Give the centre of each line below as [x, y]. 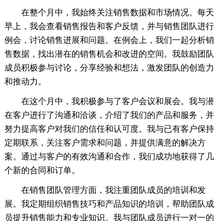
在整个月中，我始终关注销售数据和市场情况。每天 [109, 12]
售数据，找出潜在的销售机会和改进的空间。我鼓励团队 [109, 54]
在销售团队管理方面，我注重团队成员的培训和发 [105, 190]
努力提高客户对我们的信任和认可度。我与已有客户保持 [109, 129]
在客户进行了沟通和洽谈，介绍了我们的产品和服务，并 [109, 115]
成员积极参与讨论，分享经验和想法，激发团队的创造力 [109, 68]
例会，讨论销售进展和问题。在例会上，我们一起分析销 [109, 40]
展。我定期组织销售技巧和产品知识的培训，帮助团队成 [109, 204]
